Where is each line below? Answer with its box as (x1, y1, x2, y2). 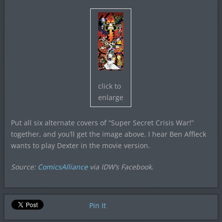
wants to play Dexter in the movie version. (10, 141, 150, 150)
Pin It (89, 201, 106, 210)
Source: (10, 162, 38, 171)
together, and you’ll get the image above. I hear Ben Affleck (10, 129, 206, 139)
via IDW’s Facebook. (87, 162, 154, 171)
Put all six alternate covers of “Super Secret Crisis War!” (10, 118, 194, 127)
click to (98, 81, 121, 91)
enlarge (98, 93, 124, 102)
